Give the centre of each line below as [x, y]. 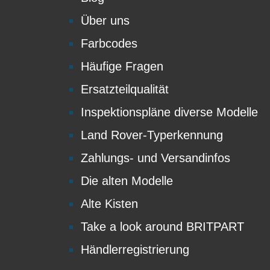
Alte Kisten [109, 204]
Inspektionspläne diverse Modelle [169, 112]
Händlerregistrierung [135, 250]
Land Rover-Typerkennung [152, 135]
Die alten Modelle [127, 181]
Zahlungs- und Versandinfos [155, 158]
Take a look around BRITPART [162, 227]
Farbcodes [109, 44]
